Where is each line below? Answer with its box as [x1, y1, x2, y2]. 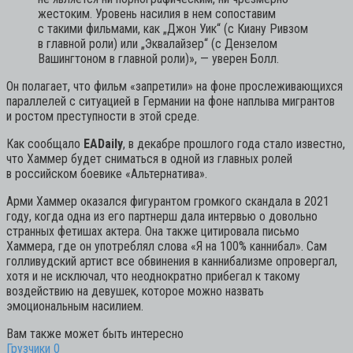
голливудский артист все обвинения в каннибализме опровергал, [6, 253, 337, 269]
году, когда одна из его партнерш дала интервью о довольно [6, 208, 318, 224]
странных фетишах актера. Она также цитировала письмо [6, 223, 299, 239]
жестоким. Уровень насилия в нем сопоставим [38, 6, 276, 21]
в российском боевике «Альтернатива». [6, 165, 207, 181]
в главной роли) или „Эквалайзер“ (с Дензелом [38, 35, 277, 51]
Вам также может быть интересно [6, 325, 184, 341]
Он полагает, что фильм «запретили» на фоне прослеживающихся [6, 78, 343, 94]
